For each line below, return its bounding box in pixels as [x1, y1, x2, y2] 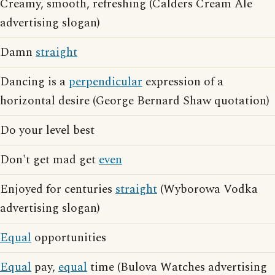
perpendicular [69, 73, 142, 91]
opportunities [31, 229, 106, 247]
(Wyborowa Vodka [157, 180, 258, 198]
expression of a [142, 73, 223, 91]
